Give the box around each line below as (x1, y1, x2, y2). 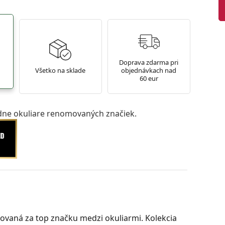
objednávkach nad (121, 66, 177, 75)
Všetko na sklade (35, 66, 86, 75)
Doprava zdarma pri (119, 58, 179, 67)
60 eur (139, 74, 158, 83)
